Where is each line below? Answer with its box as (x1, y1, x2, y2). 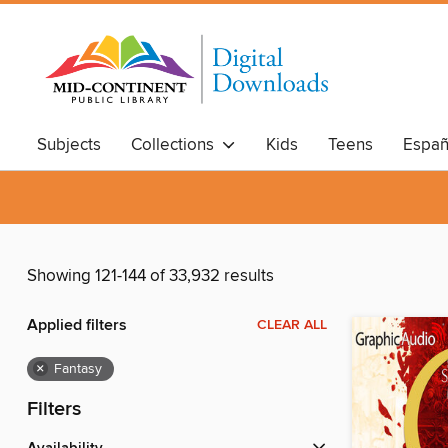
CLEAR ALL (257, 316, 327, 335)
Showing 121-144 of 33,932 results (27, 265, 274, 288)
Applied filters (27, 315, 127, 337)
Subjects (37, 134, 101, 156)
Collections (131, 134, 222, 156)
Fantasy (54, 360, 102, 379)
